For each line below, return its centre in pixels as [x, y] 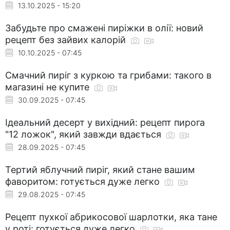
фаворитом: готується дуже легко [84, 181]
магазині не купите [49, 87]
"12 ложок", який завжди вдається [84, 134]
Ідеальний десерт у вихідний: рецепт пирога [105, 122]
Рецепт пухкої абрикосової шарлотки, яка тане [111, 217]
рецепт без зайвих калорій [67, 40]
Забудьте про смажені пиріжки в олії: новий [104, 28]
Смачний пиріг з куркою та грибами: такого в [108, 75]
